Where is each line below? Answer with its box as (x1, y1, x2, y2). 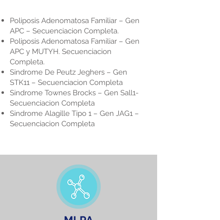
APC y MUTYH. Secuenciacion (10, 47, 111, 56)
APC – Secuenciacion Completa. (10, 27, 119, 35)
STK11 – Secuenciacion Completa (10, 78, 123, 87)
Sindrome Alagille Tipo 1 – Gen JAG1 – (10, 109, 139, 118)
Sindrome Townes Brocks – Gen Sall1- (10, 88, 138, 97)
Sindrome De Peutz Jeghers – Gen (10, 68, 127, 77)
